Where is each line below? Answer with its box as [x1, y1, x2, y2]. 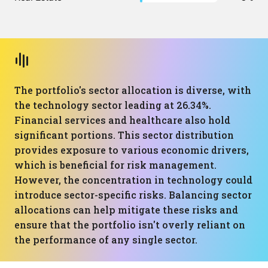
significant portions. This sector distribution [14, 129, 234, 141]
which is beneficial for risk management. [14, 159, 217, 171]
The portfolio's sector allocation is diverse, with [14, 84, 251, 96]
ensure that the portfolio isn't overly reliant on [14, 218, 245, 231]
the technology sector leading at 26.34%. [14, 99, 211, 111]
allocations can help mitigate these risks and [14, 203, 238, 216]
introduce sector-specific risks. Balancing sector [14, 188, 252, 201]
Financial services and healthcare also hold [14, 114, 230, 126]
